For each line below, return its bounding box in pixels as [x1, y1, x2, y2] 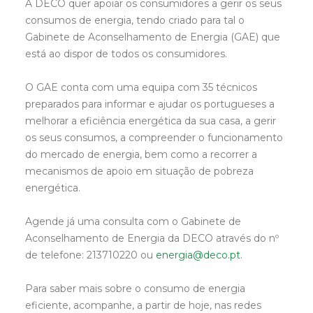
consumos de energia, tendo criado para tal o [25, 14, 245, 27]
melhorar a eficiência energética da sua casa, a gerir [25, 115, 276, 127]
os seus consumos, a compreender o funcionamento [25, 131, 283, 144]
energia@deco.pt [156, 249, 240, 261]
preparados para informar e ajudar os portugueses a [25, 98, 275, 110]
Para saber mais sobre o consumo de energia [25, 282, 245, 295]
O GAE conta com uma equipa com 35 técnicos [25, 81, 257, 94]
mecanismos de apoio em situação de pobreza [25, 165, 254, 177]
